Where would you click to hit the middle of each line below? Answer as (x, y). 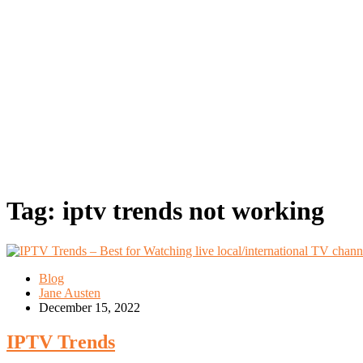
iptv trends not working (193, 211)
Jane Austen (70, 293)
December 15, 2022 (90, 307)
